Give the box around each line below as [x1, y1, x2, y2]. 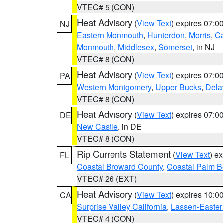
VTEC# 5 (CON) [77, 1, 134, 13]
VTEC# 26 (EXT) [77, 173, 137, 184]
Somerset [158, 41, 192, 53]
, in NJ [192, 41, 215, 53]
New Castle [77, 121, 118, 132]
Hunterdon [147, 29, 185, 41]
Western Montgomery [77, 81, 151, 93]
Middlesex [118, 41, 154, 53]
